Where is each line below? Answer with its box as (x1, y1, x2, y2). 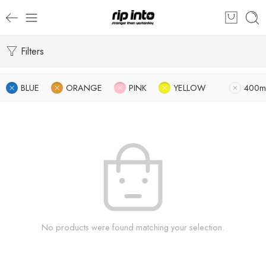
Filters (18, 45, 44, 58)
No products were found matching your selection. (42, 221, 224, 233)
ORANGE (66, 81, 102, 94)
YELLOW (173, 81, 205, 94)
